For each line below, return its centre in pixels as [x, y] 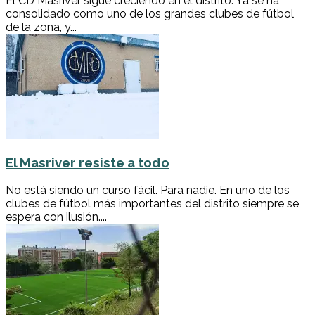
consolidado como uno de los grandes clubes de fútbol [150, 13]
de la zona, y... [41, 27]
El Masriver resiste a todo [88, 163]
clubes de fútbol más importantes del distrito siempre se [152, 204]
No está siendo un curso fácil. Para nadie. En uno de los [148, 191]
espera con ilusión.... [56, 217]
